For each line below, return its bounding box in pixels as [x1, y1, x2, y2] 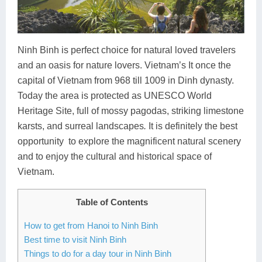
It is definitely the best [149, 121, 237, 132]
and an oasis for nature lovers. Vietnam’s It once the [18, 60, 231, 71]
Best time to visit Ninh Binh [24, 234, 126, 244]
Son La [164, 61, 190, 70]
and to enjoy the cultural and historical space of [18, 151, 212, 162]
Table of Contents [75, 197, 148, 208]
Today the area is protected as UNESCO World [18, 91, 212, 101]
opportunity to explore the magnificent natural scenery [18, 136, 241, 147]
